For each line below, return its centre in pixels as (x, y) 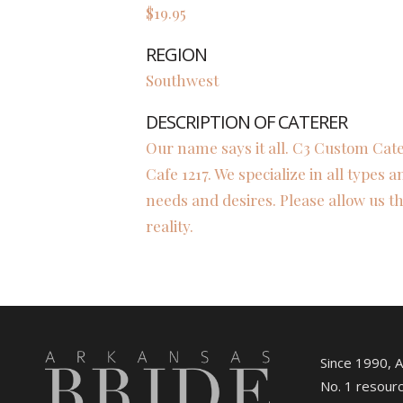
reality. (170, 226)
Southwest (182, 80)
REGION (176, 54)
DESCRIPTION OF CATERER (246, 122)
